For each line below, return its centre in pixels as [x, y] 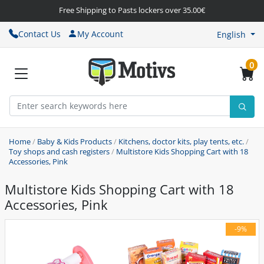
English [232, 34]
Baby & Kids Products [75, 142]
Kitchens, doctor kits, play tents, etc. [181, 142]
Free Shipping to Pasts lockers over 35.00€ [132, 10]
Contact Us [39, 34]
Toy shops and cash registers [59, 152]
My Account [100, 34]
